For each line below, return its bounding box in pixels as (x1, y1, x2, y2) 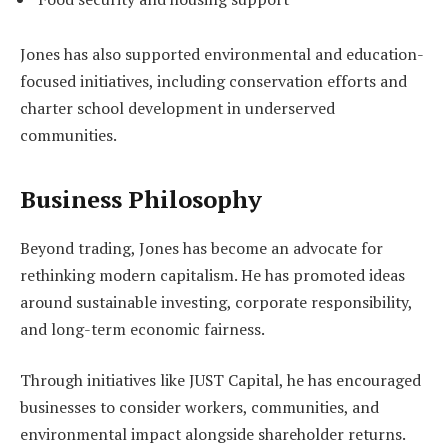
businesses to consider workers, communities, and (20, 396, 379, 419)
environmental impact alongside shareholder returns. (20, 423, 406, 446)
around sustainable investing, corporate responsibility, (20, 290, 412, 313)
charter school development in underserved (20, 97, 335, 120)
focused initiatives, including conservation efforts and (20, 70, 407, 93)
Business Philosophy (20, 182, 262, 215)
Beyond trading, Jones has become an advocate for (20, 236, 383, 259)
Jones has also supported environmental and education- (20, 43, 424, 66)
